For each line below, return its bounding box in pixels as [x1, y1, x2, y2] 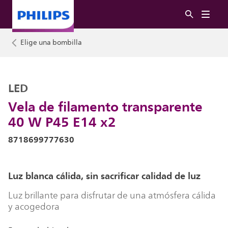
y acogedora [8, 199, 60, 214]
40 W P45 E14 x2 [8, 110, 116, 133]
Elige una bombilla [20, 37, 82, 48]
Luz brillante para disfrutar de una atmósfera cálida [8, 188, 216, 203]
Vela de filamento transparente [8, 95, 203, 118]
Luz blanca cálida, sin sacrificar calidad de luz [8, 168, 201, 184]
